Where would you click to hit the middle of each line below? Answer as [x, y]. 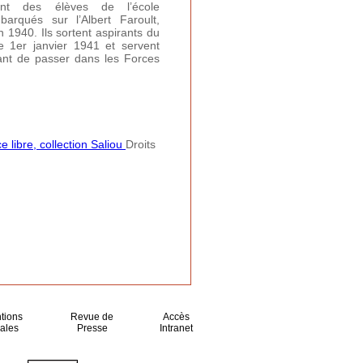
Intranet [177, 328]
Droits [141, 144]
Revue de [92, 317]
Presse [92, 328]
